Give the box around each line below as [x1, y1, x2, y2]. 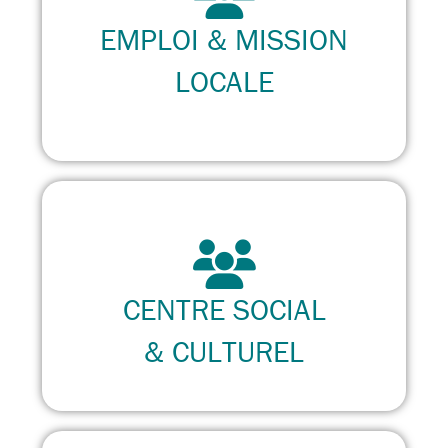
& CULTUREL [144, 332, 304, 370]
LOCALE [174, 62, 274, 100]
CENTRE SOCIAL [122, 290, 326, 328]
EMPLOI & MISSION [100, 20, 348, 58]
